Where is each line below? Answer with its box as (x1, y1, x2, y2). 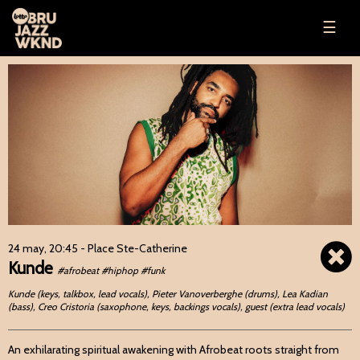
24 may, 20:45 (8, 241, 78, 256)
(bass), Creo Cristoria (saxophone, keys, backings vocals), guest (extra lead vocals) (8, 301, 345, 313)
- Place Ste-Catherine (78, 241, 187, 256)
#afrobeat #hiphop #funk (57, 264, 165, 276)
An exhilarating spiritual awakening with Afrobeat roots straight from (8, 342, 339, 357)
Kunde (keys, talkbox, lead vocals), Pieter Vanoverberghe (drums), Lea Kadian (8, 288, 328, 300)
